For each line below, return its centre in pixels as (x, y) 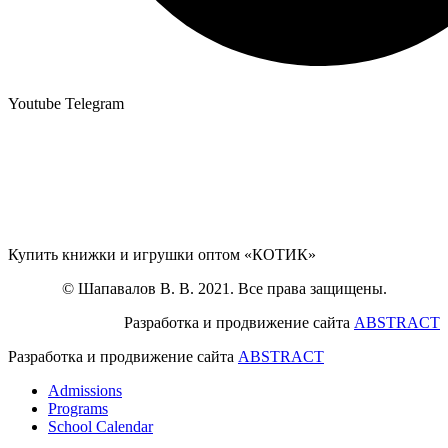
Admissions (85, 391)
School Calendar (100, 427)
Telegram (94, 104)
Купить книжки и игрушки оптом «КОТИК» (162, 255)
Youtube (34, 104)
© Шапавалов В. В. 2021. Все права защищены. (224, 289)
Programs (78, 409)
